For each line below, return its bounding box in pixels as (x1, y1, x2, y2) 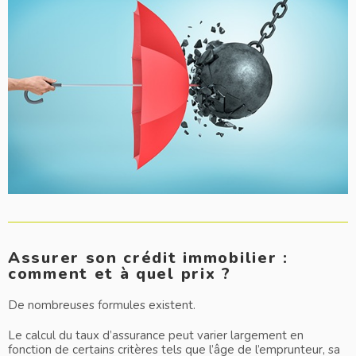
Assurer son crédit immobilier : (8, 247, 288, 269)
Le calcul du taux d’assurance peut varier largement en (8, 327, 304, 344)
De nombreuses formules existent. (8, 297, 199, 314)
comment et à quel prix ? (8, 263, 231, 285)
